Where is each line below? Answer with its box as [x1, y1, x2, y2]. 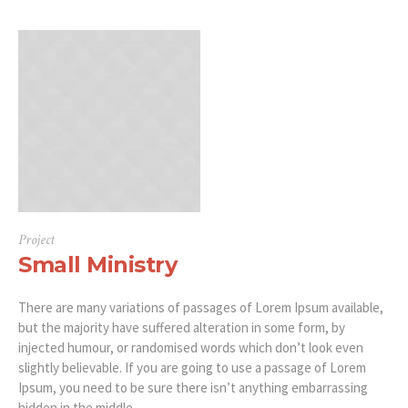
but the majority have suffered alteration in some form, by [18, 319, 345, 337]
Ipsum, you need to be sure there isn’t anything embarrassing [18, 379, 368, 397]
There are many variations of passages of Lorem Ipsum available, [18, 299, 383, 317]
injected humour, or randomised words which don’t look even [18, 339, 363, 357]
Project [18, 230, 55, 250]
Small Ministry [18, 251, 177, 279]
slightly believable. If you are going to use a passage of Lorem [18, 359, 366, 377]
